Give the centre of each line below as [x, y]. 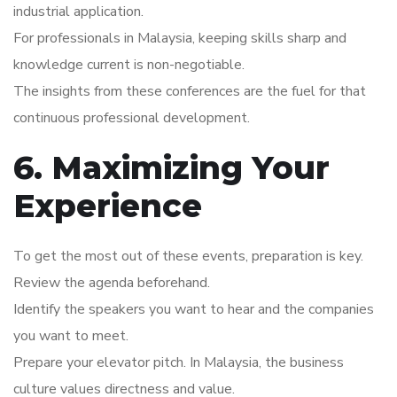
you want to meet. [71, 336]
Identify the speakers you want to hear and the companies [194, 310]
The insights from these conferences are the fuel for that [190, 92]
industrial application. [78, 12]
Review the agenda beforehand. [112, 283]
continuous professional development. [132, 118]
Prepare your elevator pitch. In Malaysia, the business [179, 363]
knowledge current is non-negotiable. [129, 65]
